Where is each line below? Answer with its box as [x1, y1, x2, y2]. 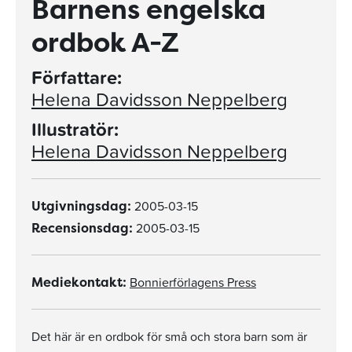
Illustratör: [31, 115, 119, 143]
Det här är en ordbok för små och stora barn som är [31, 327, 307, 346]
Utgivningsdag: [31, 197, 131, 214]
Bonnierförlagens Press [130, 273, 256, 291]
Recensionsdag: [31, 219, 133, 236]
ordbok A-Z [31, 24, 179, 60]
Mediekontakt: [31, 273, 126, 291]
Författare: [31, 64, 122, 91]
